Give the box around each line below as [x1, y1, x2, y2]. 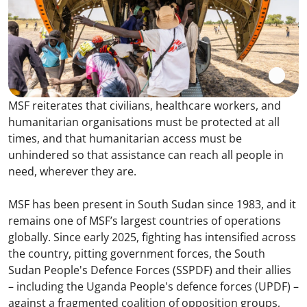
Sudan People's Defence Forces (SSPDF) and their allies [8, 262, 291, 278]
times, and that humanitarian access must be [8, 131, 242, 147]
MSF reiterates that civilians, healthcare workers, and [8, 98, 281, 114]
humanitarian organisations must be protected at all [8, 114, 280, 130]
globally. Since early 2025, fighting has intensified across [8, 230, 296, 245]
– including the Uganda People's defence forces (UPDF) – [8, 279, 299, 295]
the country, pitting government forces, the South [8, 246, 265, 262]
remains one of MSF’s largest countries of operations [8, 213, 281, 229]
